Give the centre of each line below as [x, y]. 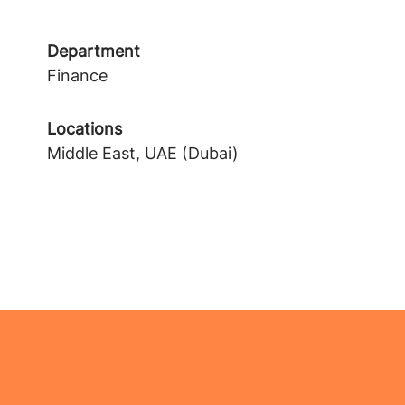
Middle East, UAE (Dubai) [143, 153]
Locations [85, 129]
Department [94, 51]
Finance [77, 75]
